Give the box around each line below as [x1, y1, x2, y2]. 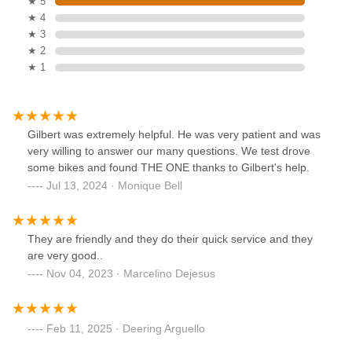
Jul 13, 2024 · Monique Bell [46, 179, 182, 192]
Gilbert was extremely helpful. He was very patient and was [27, 128, 321, 141]
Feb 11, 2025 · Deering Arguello [46, 322, 205, 335]
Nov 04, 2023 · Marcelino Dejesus [46, 267, 215, 280]
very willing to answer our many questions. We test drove [27, 145, 310, 158]
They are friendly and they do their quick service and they [27, 233, 313, 246]
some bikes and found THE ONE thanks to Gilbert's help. [27, 161, 310, 174]
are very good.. [27, 249, 103, 262]
